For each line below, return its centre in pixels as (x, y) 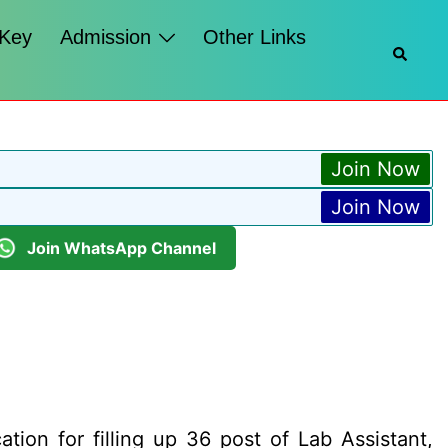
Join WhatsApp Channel (121, 247)
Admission (106, 37)
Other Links (255, 37)
